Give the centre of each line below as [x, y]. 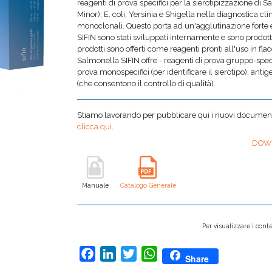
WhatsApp [182, 253]
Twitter [153, 253]
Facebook [118, 253]
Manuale [96, 185]
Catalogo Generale [148, 185]
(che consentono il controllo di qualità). [147, 83]
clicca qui [95, 127]
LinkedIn [135, 253]
